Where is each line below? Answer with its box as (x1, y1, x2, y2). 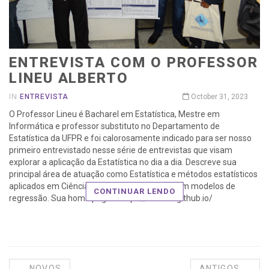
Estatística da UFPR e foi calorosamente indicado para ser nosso (9, 133, 252, 143)
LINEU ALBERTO (9, 69, 128, 86)
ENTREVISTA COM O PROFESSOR (9, 53, 258, 71)
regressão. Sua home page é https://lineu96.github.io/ (9, 193, 213, 203)
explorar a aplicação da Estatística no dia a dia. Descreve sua (9, 157, 237, 167)
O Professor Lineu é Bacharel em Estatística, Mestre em (9, 109, 220, 119)
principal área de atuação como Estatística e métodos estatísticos (9, 169, 258, 179)
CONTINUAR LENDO (93, 186, 176, 196)
